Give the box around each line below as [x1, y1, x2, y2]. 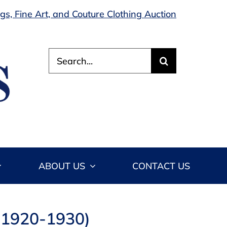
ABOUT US [38, 160, 85, 172]
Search [48, 48, 79, 60]
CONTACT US [132, 160, 191, 172]
